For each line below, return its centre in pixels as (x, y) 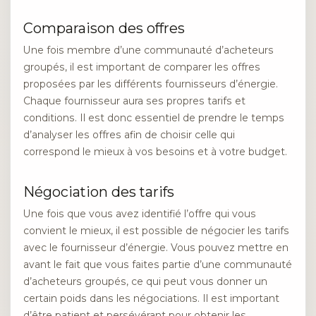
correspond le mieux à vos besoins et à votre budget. (155, 151)
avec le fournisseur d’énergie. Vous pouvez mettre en (156, 248)
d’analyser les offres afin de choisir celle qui (129, 134)
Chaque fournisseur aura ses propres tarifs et (134, 101)
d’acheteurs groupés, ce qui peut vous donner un (145, 282)
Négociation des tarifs (99, 192)
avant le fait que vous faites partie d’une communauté (158, 265)
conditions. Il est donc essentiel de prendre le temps (154, 117)
